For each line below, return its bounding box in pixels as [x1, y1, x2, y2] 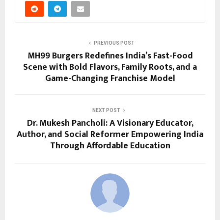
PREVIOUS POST [93, 40, 135, 46]
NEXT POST [92, 108, 120, 113]
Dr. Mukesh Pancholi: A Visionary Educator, [27, 116, 193, 131]
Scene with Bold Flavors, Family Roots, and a [23, 60, 197, 75]
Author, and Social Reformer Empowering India [17, 127, 203, 142]
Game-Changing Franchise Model [45, 71, 175, 86]
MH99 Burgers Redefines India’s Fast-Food [27, 49, 193, 64]
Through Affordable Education [50, 138, 170, 154]
